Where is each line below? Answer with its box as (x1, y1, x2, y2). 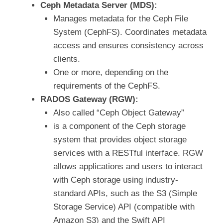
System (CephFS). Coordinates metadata (53, 27, 207, 37)
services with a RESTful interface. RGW (53, 148, 203, 158)
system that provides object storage (53, 134, 187, 144)
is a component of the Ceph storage (53, 121, 186, 131)
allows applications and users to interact (53, 161, 203, 171)
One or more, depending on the (53, 67, 168, 77)
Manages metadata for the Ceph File (53, 13, 188, 23)
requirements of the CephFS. (53, 81, 160, 91)
